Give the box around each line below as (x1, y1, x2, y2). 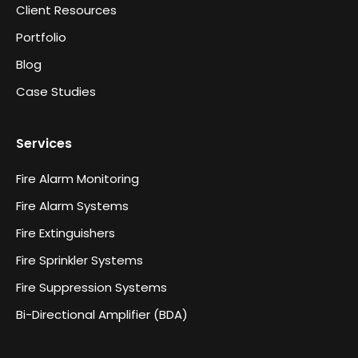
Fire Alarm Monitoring (16, 169, 139, 187)
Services (16, 133, 72, 153)
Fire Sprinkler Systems (16, 251, 143, 268)
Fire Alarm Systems (16, 197, 129, 214)
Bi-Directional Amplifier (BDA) (16, 305, 188, 323)
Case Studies (16, 82, 96, 100)
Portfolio (16, 28, 66, 46)
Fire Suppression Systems (16, 278, 167, 296)
